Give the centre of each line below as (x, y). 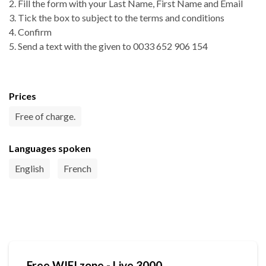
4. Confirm (30, 32)
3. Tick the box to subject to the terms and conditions (117, 18)
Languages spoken (50, 148)
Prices (23, 96)
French (77, 169)
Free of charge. (45, 116)
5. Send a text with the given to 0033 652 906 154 (108, 46)
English (29, 169)
